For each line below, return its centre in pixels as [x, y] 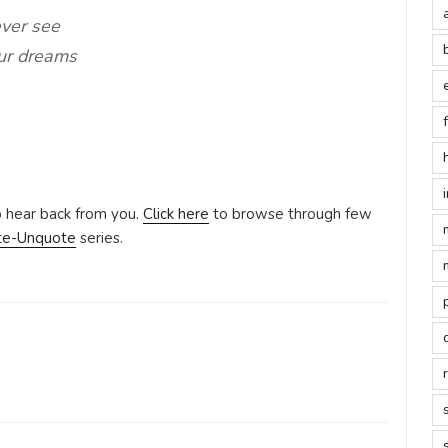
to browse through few [290, 213]
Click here [176, 213]
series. [99, 237]
